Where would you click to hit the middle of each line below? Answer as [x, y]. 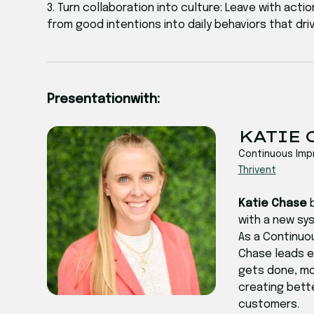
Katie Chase [274, 204]
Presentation [89, 100]
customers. [268, 305]
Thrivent [257, 171]
